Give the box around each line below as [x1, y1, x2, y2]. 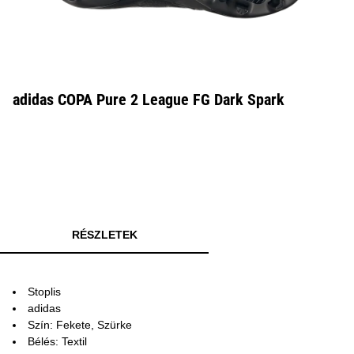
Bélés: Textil [28, 335, 87, 348]
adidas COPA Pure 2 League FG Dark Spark [13, 90, 284, 109]
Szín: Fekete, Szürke [28, 318, 132, 331]
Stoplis [28, 285, 61, 298]
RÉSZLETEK [71, 228, 137, 241]
